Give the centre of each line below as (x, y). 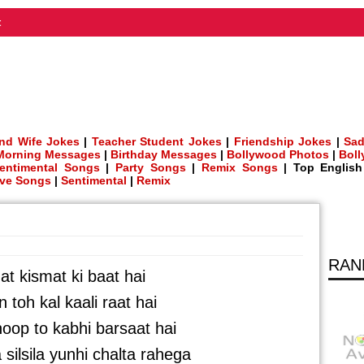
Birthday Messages (164, 154)
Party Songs (151, 167)
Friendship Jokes (283, 141)
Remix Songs (239, 167)
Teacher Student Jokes (156, 141)
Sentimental (94, 180)
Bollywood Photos (278, 154)
